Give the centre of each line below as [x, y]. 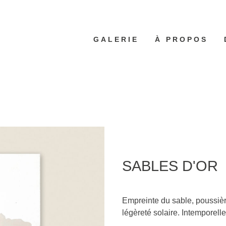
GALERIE [116, 39]
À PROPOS [181, 39]
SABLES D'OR [170, 166]
